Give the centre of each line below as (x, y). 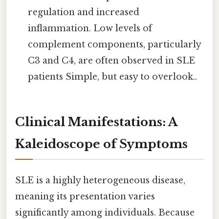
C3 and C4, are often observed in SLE (112, 61)
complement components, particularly (115, 45)
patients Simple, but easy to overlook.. (113, 77)
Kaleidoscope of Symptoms (101, 144)
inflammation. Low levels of (90, 29)
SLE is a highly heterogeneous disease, (100, 181)
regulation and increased (84, 12)
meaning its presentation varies (85, 197)
